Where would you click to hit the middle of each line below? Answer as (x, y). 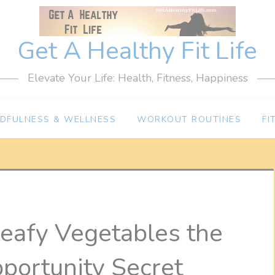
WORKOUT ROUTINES (189, 119)
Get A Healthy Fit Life (137, 51)
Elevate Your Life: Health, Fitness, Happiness (137, 78)
